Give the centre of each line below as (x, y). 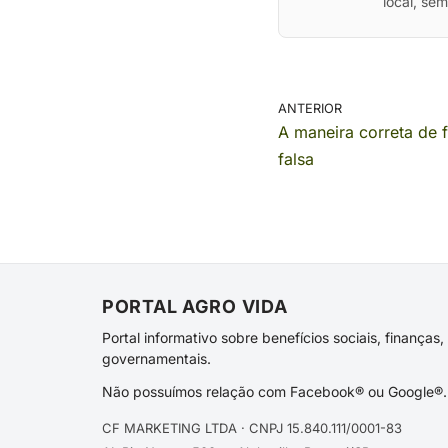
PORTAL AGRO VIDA (195, 306)
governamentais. (156, 358)
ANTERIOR (309, 108)
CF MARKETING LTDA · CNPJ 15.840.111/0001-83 (252, 428)
